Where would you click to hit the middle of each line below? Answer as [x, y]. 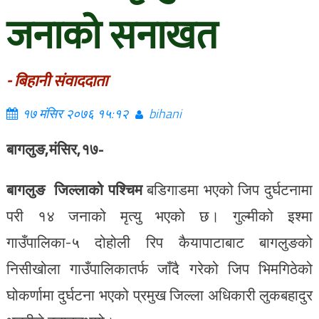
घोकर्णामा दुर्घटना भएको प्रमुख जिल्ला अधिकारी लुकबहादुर [159, 295]
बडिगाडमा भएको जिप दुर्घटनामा [230, 189]
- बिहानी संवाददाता [57, 82]
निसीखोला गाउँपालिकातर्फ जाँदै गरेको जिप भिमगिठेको [159, 268]
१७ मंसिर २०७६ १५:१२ [75, 114]
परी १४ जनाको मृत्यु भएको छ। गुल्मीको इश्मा [159, 216]
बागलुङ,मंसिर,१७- [55, 149]
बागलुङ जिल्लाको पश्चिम [77, 189]
